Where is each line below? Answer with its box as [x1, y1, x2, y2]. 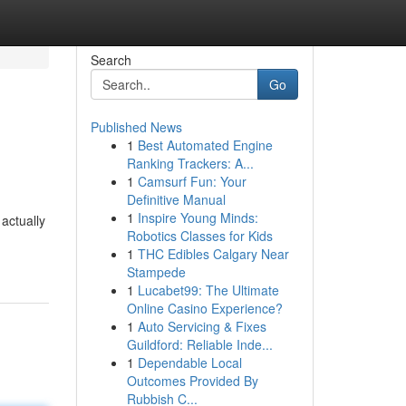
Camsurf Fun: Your [137, 172, 246, 190]
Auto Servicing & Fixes [137, 317, 266, 335]
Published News [90, 118, 182, 136]
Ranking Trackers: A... [126, 154, 254, 172]
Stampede [126, 263, 186, 281]
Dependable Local [137, 353, 242, 372]
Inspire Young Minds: [137, 208, 258, 227]
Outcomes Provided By [126, 372, 258, 390]
